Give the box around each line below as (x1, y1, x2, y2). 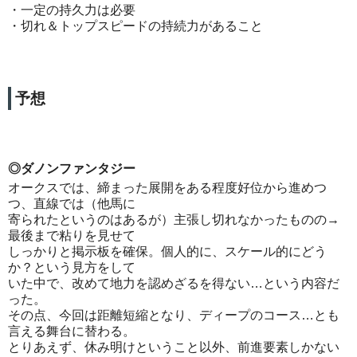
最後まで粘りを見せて (8, 229, 135, 243)
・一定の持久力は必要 (8, 2, 135, 17)
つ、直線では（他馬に (8, 197, 135, 211)
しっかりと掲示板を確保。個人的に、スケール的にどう (8, 245, 327, 259)
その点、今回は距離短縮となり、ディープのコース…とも (8, 308, 339, 323)
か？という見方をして (8, 261, 135, 275)
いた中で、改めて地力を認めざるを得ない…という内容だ (8, 277, 339, 291)
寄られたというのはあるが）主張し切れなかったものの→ (8, 213, 339, 227)
